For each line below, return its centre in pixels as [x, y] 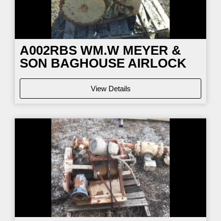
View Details [110, 88]
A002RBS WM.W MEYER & [100, 50]
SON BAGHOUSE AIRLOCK [103, 63]
